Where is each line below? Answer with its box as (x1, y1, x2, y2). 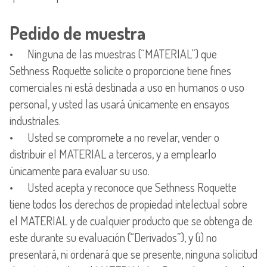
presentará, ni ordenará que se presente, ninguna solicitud (10, 246, 257, 262)
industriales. (10, 112, 61, 128)
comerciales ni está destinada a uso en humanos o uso (10, 79, 244, 95)
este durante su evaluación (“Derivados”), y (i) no (10, 229, 217, 245)
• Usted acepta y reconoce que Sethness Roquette (10, 179, 237, 195)
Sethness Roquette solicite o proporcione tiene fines (10, 62, 231, 78)
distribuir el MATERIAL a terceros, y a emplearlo (10, 145, 216, 162)
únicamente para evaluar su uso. (10, 162, 150, 178)
